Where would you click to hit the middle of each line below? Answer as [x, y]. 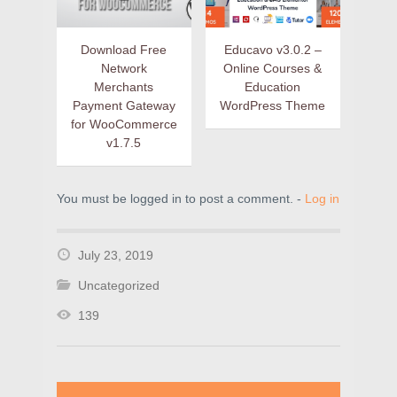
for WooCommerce [124, 124]
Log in [322, 198]
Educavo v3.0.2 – [272, 50]
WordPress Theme [273, 105]
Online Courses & [273, 68]
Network [124, 68]
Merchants [124, 87]
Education [273, 87]
